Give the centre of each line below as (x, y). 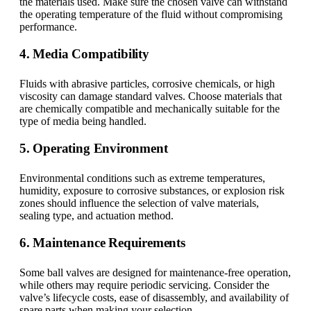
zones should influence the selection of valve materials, (139, 203)
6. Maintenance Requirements (102, 243)
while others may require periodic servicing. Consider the (144, 285)
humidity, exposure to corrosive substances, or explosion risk (152, 191)
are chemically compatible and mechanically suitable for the (150, 109)
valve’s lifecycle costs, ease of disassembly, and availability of (154, 298)
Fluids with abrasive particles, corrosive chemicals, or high (147, 84)
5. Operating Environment (94, 149)
